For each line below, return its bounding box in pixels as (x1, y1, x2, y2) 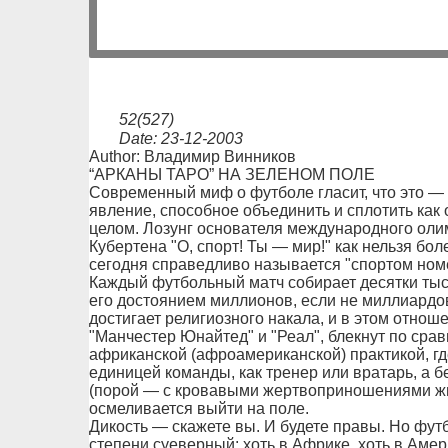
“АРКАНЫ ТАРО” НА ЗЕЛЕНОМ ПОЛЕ (88, 166, 375, 183)
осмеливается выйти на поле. (88, 400, 309, 417)
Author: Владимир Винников (88, 148, 296, 165)
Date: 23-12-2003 (118, 130, 243, 147)
